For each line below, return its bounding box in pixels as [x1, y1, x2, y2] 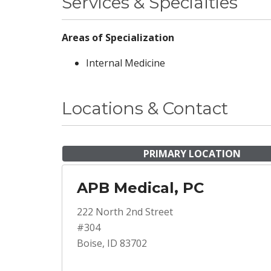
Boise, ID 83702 [77, 237, 147, 250]
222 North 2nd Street [77, 205, 173, 218]
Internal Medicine [86, 56, 165, 70]
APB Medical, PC [77, 179, 204, 197]
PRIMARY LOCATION [143, 147, 241, 160]
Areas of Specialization [62, 31, 174, 44]
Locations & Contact [62, 98, 228, 119]
